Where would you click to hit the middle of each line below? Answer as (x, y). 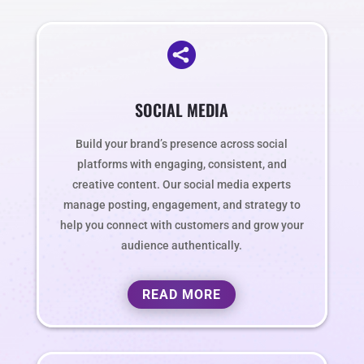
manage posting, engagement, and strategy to (182, 206)
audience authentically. (182, 246)
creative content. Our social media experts (182, 185)
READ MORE (182, 295)
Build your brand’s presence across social (182, 145)
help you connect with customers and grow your (182, 226)
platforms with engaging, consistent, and (182, 165)
